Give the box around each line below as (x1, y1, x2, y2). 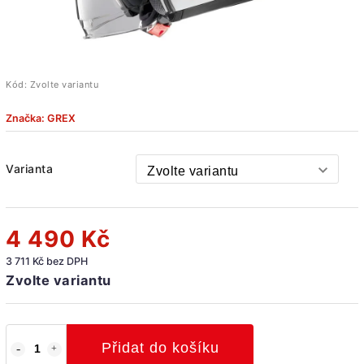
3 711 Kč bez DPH (6, 254, 88, 267)
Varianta (6, 161, 53, 175)
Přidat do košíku (101, 339, 219, 356)
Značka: (6, 111, 47, 124)
